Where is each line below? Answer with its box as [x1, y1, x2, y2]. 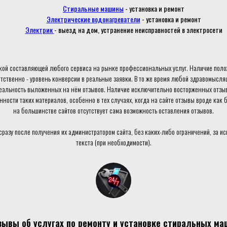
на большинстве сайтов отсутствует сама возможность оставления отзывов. [13, 105, 214, 116]
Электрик [25, 24, 54, 35]
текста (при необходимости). [75, 137, 152, 147]
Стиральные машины [63, 3, 124, 14]
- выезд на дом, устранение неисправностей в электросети [54, 24, 222, 35]
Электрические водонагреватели [46, 14, 140, 24]
